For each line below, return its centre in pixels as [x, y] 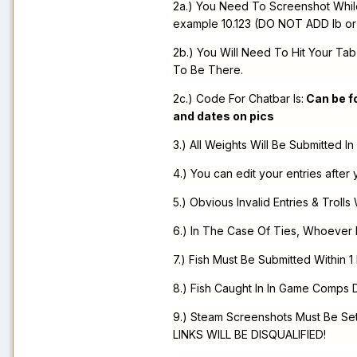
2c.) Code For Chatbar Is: [238, 99]
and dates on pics [224, 116]
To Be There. [208, 70]
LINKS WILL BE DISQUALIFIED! [249, 335]
